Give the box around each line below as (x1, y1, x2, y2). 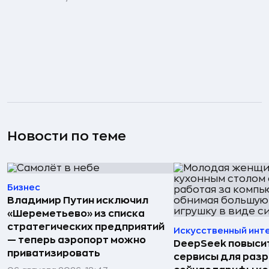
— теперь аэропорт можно (7, 235, 146, 245)
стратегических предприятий (7, 222, 165, 232)
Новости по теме (7, 129, 126, 143)
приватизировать (7, 248, 100, 258)
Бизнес (7, 183, 40, 192)
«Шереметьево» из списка (7, 208, 145, 219)
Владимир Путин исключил (7, 195, 148, 205)
